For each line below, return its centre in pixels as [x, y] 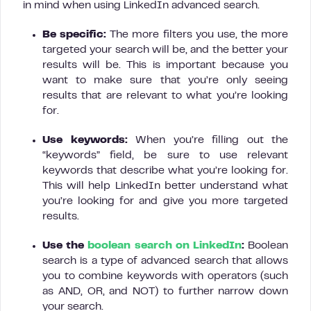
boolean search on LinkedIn [163, 245]
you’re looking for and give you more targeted [165, 201]
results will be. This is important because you [165, 65]
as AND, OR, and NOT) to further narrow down [165, 291]
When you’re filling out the [208, 140]
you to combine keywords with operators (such [165, 276]
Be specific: [75, 34]
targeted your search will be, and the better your [165, 50]
